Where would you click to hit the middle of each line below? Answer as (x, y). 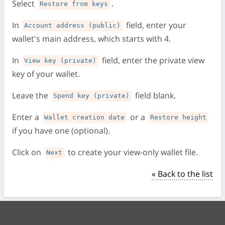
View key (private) (61, 61)
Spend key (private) (92, 96)
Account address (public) (73, 26)
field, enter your (155, 25)
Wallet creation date (85, 118)
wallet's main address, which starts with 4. (91, 38)
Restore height (179, 118)
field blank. (154, 95)
